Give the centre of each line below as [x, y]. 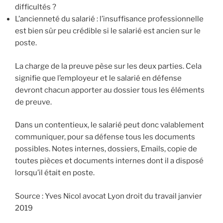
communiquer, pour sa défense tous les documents [105, 137]
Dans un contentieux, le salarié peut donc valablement [110, 125]
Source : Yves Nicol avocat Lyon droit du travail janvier [109, 196]
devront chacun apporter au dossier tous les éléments [110, 90]
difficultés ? [36, 7]
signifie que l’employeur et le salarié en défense [98, 78]
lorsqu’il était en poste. [55, 173]
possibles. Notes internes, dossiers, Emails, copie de [106, 149]
